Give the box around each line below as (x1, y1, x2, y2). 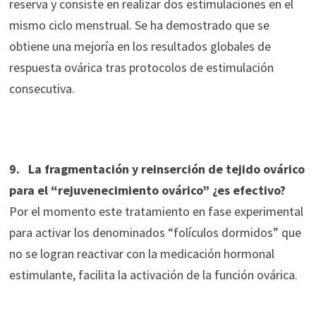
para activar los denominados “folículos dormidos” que (8, 224, 301, 241)
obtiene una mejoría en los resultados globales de (8, 38, 271, 55)
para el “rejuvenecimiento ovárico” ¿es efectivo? (8, 182, 286, 199)
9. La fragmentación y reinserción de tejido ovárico (8, 161, 305, 178)
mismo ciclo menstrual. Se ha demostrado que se (8, 17, 269, 34)
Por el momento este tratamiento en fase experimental (8, 203, 303, 220)
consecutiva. (8, 80, 75, 97)
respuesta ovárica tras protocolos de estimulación (8, 59, 274, 76)
